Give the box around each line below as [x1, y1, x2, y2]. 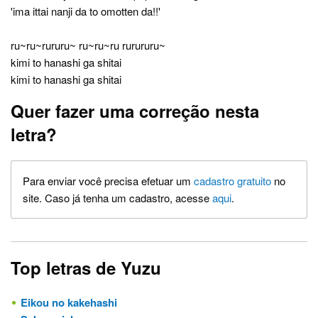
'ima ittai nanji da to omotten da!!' [11, 4, 160, 19]
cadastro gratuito [194, 173, 271, 189]
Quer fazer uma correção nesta [11, 99, 259, 124]
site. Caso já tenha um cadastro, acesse [23, 190, 212, 206]
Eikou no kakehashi [21, 295, 117, 311]
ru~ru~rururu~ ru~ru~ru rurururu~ [11, 38, 165, 53]
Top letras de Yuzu [11, 256, 161, 280]
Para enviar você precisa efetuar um [23, 173, 194, 189]
